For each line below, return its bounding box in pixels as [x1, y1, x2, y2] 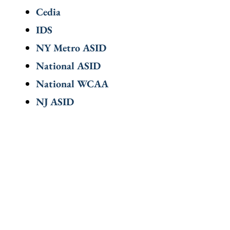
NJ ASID [36, 95, 74, 109]
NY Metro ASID [36, 41, 107, 55]
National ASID [36, 59, 101, 73]
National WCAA [36, 77, 109, 91]
